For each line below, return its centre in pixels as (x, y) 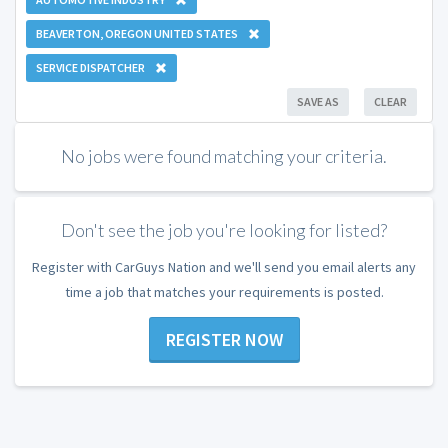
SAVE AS (318, 101)
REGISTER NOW (224, 340)
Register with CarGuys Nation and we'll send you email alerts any (224, 266)
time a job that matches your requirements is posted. (224, 291)
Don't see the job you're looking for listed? (224, 230)
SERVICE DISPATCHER (90, 67)
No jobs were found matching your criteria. (224, 156)
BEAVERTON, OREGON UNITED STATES (137, 33)
